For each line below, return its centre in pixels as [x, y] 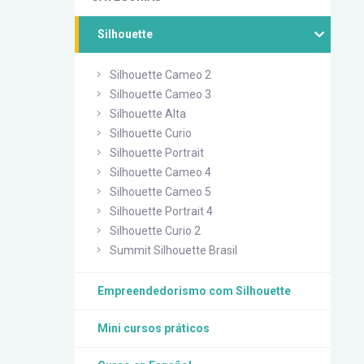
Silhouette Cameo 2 [160, 75]
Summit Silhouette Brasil [173, 250]
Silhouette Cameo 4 [160, 172]
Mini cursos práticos [154, 328]
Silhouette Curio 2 [155, 231]
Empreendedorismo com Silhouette [194, 291]
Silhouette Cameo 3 [160, 94]
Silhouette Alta [148, 114]
